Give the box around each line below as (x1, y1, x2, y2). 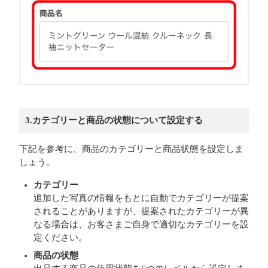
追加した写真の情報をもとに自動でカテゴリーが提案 (33, 193, 249, 203)
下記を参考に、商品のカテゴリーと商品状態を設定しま (19, 144, 243, 154)
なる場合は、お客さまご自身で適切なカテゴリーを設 (33, 219, 249, 229)
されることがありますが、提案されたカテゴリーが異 (33, 206, 249, 216)
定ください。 (33, 232, 87, 242)
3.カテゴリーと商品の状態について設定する (25, 115, 203, 125)
